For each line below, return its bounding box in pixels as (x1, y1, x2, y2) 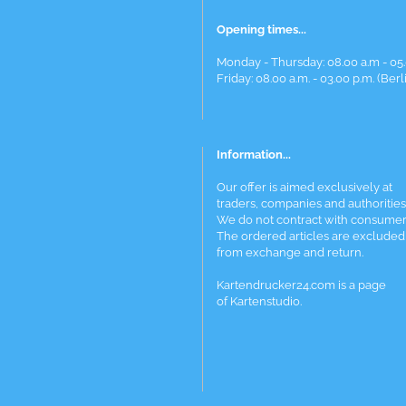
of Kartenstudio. (217, 295, 302, 308)
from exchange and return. (217, 246, 363, 259)
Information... (217, 148, 291, 161)
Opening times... (217, 23, 306, 36)
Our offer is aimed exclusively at (217, 180, 392, 194)
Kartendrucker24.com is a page (217, 278, 386, 292)
